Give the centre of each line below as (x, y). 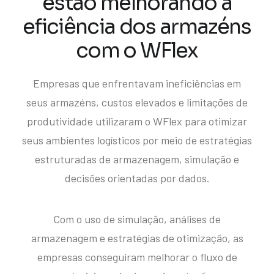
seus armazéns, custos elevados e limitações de (137, 102)
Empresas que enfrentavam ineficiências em (137, 83)
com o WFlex (137, 51)
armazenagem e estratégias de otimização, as (137, 238)
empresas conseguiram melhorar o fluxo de (137, 257)
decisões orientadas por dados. (137, 178)
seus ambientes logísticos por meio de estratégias (137, 140)
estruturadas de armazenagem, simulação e (137, 159)
